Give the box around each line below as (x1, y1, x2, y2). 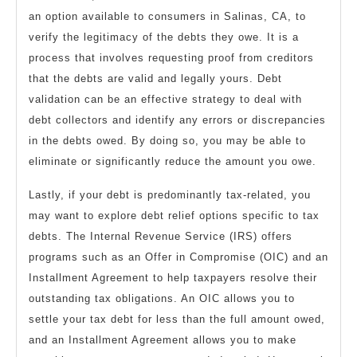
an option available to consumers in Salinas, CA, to (29, 10, 306, 23)
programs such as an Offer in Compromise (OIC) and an (29, 251, 328, 264)
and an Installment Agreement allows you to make (29, 334, 296, 347)
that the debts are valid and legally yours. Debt (29, 73, 282, 85)
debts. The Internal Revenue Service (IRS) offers (29, 230, 292, 243)
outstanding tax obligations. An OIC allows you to (29, 292, 295, 305)
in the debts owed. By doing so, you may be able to (29, 135, 306, 147)
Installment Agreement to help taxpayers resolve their (29, 272, 317, 284)
